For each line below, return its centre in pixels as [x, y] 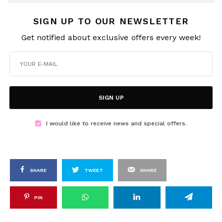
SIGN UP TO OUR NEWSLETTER [111, 21]
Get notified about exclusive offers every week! [111, 37]
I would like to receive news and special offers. [116, 123]
